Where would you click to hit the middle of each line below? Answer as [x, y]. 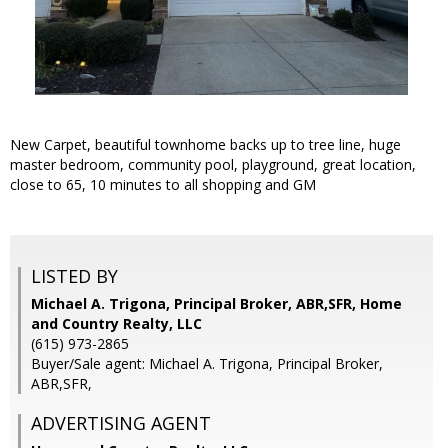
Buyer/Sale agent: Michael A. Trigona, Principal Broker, [207, 364]
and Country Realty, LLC [116, 324]
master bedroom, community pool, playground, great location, [213, 165]
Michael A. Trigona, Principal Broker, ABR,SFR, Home [216, 304]
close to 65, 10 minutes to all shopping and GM [163, 185]
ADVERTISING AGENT [121, 423]
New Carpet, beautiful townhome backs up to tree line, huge [205, 145]
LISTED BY [74, 276]
